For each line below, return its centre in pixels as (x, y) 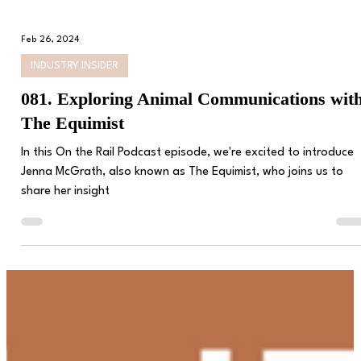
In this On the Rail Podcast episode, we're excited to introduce (188, 185)
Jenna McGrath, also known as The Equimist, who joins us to (183, 204)
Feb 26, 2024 (50, 73)
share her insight (66, 223)
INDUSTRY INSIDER (75, 98)
